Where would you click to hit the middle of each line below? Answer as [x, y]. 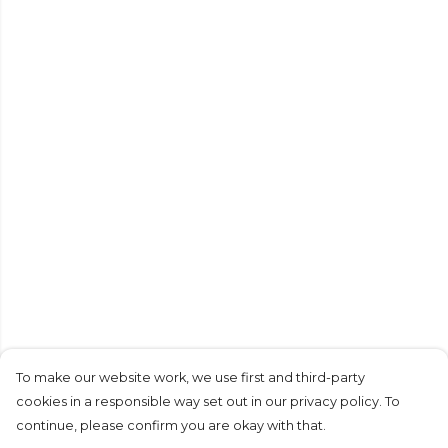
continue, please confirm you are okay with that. [171, 425]
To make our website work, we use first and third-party [190, 377]
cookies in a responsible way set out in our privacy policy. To [208, 401]
